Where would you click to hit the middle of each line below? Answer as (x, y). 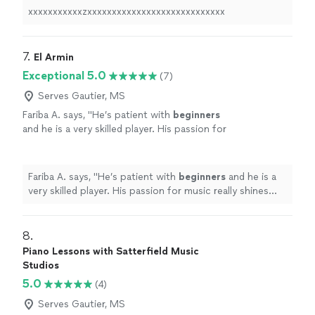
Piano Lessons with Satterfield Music (111, 252)
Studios (41, 266)
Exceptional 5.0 (64, 76)
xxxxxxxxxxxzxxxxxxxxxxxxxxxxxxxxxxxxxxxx (127, 12)
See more (95, 157)
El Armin (54, 58)
